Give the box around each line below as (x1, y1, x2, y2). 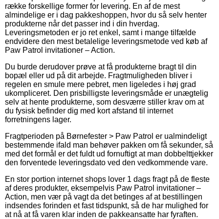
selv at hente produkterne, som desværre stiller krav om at (5, 97, 204, 106)
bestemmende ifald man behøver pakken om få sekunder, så (5, 140, 213, 149)
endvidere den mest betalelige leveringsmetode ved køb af (5, 37, 207, 45)
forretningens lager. (5, 115, 71, 124)
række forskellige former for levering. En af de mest (5, 1, 180, 10)
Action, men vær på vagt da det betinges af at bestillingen (5, 192, 202, 201)
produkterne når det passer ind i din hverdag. (5, 19, 159, 28)
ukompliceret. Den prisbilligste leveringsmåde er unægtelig (5, 88, 208, 97)
